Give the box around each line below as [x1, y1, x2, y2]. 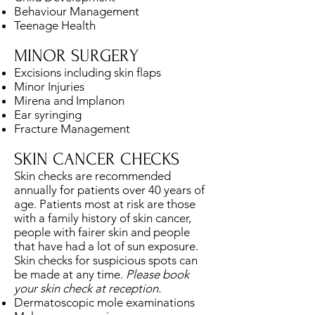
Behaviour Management [14, 4, 139, 18]
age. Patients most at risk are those [14, 196, 195, 211]
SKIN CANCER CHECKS [14, 149, 179, 169]
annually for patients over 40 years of [14, 182, 205, 197]
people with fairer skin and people [14, 224, 190, 239]
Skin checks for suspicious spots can [14, 252, 198, 267]
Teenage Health [14, 18, 96, 32]
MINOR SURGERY [14, 46, 139, 65]
